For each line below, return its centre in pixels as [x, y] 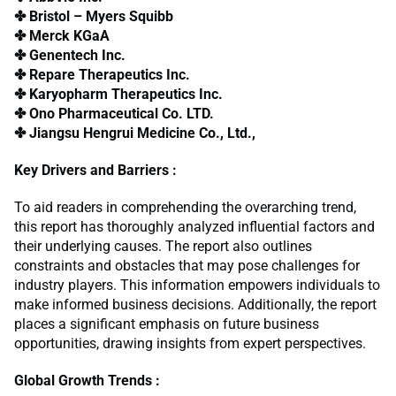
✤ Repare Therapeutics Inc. [102, 75]
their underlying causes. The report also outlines [163, 247]
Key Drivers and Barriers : [95, 171]
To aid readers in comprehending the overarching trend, [185, 208]
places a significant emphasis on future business [167, 324]
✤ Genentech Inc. [70, 56]
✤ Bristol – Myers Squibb [94, 17]
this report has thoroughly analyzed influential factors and [194, 227]
